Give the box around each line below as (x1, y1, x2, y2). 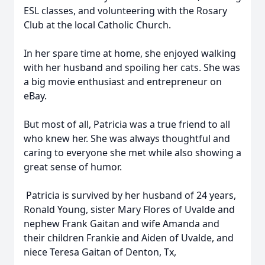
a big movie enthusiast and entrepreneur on (24, 75, 222, 88)
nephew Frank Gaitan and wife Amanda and (24, 217, 219, 230)
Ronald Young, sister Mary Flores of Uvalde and (24, 203, 235, 216)
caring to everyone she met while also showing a (24, 146, 241, 159)
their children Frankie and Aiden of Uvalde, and (24, 231, 234, 244)
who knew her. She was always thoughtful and (24, 132, 230, 145)
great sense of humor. (24, 160, 124, 173)
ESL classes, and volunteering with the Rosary (24, 4, 227, 17)
